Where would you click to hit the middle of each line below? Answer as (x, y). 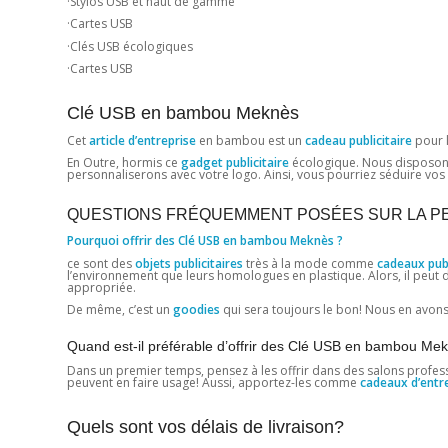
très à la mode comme (310, 263)
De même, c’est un (118, 309)
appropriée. (101, 287)
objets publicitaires (189, 263)
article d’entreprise (142, 140)
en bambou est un (250, 140)
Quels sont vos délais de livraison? (205, 426)
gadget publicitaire (235, 163)
